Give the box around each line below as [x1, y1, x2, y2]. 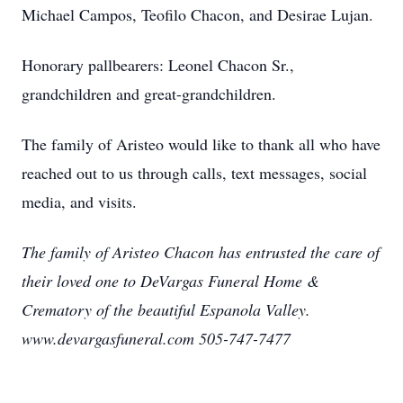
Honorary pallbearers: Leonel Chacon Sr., [22, 54, 294, 76]
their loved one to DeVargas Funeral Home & [22, 270, 319, 291]
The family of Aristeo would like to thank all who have [22, 133, 381, 155]
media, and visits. [22, 191, 142, 212]
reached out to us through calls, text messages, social [22, 162, 367, 184]
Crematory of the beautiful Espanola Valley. [22, 299, 310, 320]
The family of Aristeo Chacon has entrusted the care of [22, 241, 380, 263]
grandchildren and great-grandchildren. [22, 83, 282, 104]
